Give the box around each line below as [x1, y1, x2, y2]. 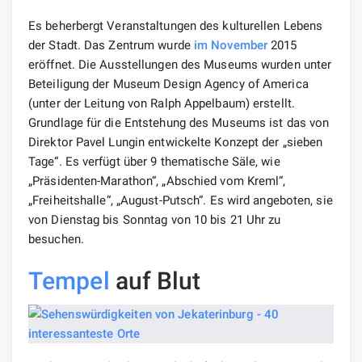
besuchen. [28, 231, 84, 246]
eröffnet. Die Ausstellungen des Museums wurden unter [28, 57, 332, 72]
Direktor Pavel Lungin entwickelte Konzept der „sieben [28, 134, 323, 149]
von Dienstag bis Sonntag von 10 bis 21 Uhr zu [28, 212, 281, 227]
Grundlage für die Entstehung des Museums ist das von [28, 115, 330, 130]
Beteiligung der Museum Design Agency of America [28, 76, 309, 91]
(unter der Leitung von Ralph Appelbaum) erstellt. [28, 95, 295, 111]
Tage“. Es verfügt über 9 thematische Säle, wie [28, 154, 280, 169]
